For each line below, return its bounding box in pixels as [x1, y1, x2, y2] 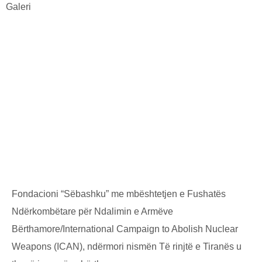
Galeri [6, 1, 31, 12]
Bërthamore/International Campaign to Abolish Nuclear [12, 223, 238, 234]
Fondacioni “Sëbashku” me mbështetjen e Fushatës [12, 188, 226, 199]
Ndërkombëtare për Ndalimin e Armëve [12, 206, 173, 216]
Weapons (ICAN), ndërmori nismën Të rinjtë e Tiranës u [12, 241, 242, 251]
